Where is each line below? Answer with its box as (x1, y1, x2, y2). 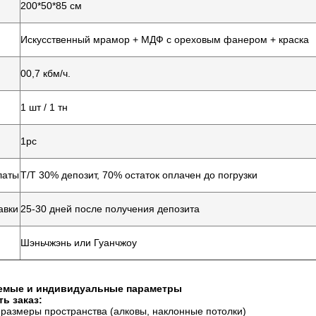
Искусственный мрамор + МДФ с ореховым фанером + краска (20, 34, 309, 45)
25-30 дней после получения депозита (20, 203, 200, 214)
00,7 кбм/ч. (20, 68, 71, 79)
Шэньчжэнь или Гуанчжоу (20, 237, 137, 248)
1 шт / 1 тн (20, 102, 68, 113)
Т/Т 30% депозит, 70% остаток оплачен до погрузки (20, 169, 257, 181)
